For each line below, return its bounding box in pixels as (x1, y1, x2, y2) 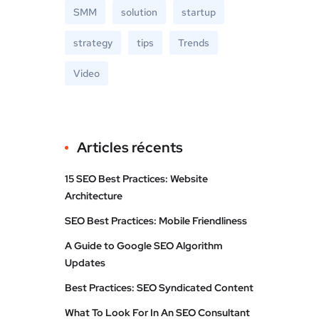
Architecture (65, 189, 122, 202)
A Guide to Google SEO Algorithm (65, 239, 222, 252)
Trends (178, 36, 209, 49)
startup (182, 6, 216, 19)
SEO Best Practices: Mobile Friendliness (65, 214, 247, 227)
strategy (73, 36, 113, 49)
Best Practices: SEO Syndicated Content (65, 281, 253, 294)
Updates (65, 256, 105, 269)
